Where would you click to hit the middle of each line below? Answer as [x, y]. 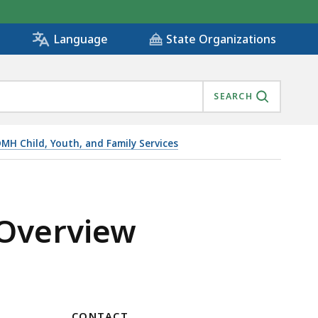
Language [81, 39]
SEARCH [233, 97]
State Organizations [221, 39]
